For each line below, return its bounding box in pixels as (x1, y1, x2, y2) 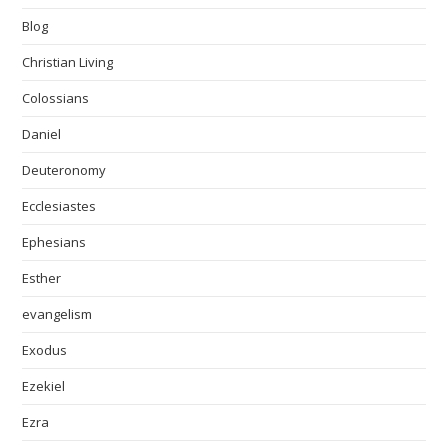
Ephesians (22, 233, 87, 251)
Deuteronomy (22, 161, 107, 179)
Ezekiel (22, 377, 66, 395)
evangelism (22, 305, 93, 323)
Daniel (22, 125, 62, 143)
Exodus (22, 341, 68, 359)
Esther (22, 269, 62, 287)
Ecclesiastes (22, 197, 97, 215)
